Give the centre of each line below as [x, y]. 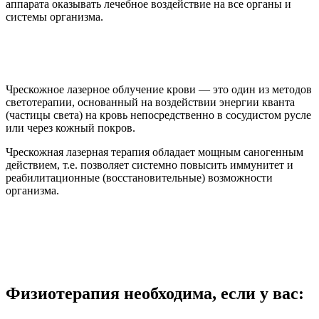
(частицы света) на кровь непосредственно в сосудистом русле [158, 115]
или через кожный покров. [70, 127]
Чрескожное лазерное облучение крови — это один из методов [159, 89]
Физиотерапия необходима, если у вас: [155, 293]
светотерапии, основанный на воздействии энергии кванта [150, 102]
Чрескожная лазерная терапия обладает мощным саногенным [155, 152]
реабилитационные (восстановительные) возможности [139, 177]
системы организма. [54, 16]
